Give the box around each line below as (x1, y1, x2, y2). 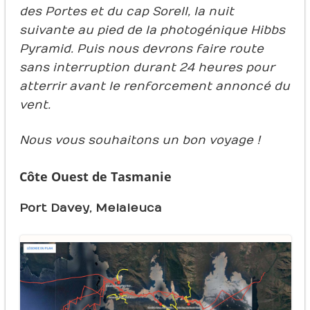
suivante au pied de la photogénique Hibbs (19, 23, 285, 37)
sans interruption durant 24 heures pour (19, 60, 275, 75)
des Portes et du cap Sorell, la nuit (19, 4, 234, 19)
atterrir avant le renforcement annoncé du (19, 79, 290, 93)
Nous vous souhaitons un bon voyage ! (19, 133, 260, 147)
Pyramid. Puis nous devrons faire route (19, 42, 264, 56)
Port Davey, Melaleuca (19, 201, 162, 215)
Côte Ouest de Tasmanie (19, 167, 172, 185)
